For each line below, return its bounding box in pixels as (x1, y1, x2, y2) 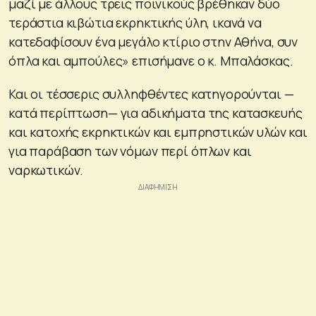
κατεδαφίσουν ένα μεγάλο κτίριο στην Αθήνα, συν (8, 32, 298, 50)
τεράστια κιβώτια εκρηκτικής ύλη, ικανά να (8, 13, 262, 31)
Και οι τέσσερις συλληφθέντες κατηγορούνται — (8, 85, 294, 102)
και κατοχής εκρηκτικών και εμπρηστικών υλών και (8, 123, 308, 140)
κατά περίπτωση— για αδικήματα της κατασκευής (8, 104, 303, 121)
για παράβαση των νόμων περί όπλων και (8, 142, 252, 159)
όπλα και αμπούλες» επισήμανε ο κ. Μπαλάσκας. (8, 51, 293, 69)
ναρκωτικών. (8, 161, 84, 178)
